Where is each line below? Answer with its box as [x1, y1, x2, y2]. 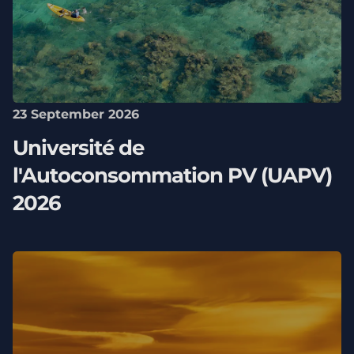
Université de [12, 135, 144, 161]
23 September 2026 [12, 106, 139, 122]
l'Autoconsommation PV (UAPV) [12, 163, 332, 189]
